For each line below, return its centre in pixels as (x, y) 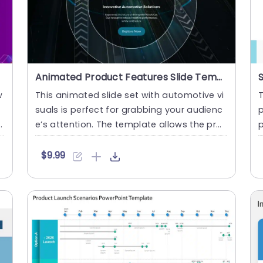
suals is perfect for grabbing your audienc (129, 109)
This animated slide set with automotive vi (130, 95)
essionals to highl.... (78, 139)
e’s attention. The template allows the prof (131, 124)
